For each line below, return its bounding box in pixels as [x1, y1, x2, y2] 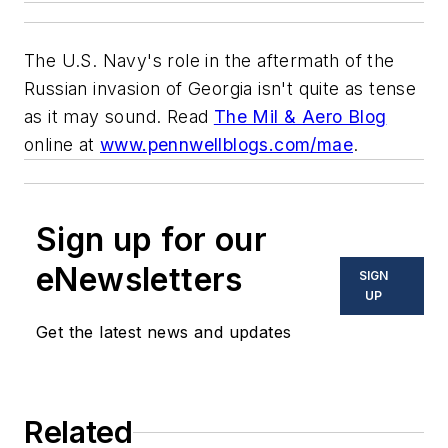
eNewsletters [36, 260, 243, 300]
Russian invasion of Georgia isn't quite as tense [24, 78, 417, 100]
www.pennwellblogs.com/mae [100, 134, 354, 156]
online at [24, 134, 101, 156]
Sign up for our [36, 220, 267, 260]
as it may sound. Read [24, 106, 214, 128]
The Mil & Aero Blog [213, 106, 387, 128]
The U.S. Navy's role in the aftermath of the [24, 50, 395, 72]
